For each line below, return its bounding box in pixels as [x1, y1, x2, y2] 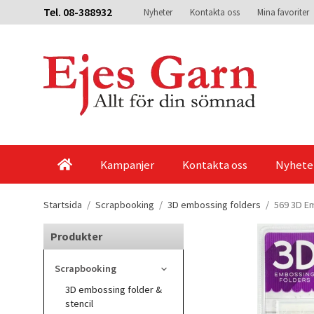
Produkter [50, 229, 102, 243]
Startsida [43, 198, 82, 211]
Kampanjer [100, 156, 154, 172]
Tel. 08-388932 [43, 5, 112, 19]
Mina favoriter [257, 6, 309, 18]
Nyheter [144, 6, 172, 18]
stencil [65, 297, 93, 310]
